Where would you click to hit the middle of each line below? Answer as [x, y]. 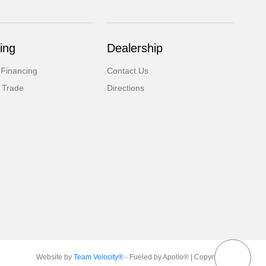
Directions [126, 88]
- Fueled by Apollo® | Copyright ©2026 [186, 257]
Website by [55, 257]
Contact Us [128, 71]
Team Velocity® [98, 257]
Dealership [135, 48]
